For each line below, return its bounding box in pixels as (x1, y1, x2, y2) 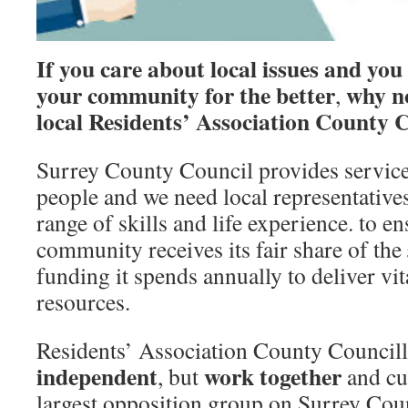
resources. (36, 285, 138, 317)
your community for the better (36, 76, 335, 112)
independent (36, 358, 158, 393)
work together (204, 358, 342, 393)
